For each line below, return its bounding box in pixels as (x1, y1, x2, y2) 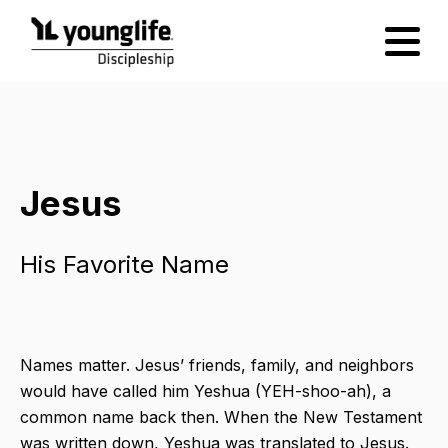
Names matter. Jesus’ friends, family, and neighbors (20, 355, 414, 376)
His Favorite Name (20, 250, 229, 280)
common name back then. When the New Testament (20, 407, 422, 428)
